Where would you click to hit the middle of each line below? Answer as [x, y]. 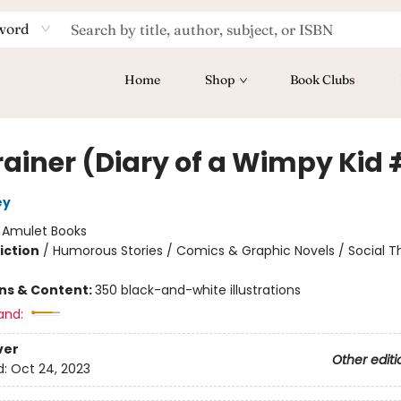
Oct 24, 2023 [50, 369]
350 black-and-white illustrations [197, 290]
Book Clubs [323, 80]
